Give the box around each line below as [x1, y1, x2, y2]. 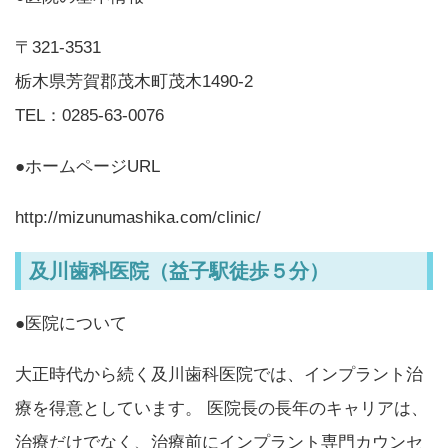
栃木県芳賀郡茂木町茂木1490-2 [15, 71, 253, 91]
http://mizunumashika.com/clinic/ [15, 207, 261, 227]
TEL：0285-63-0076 [15, 105, 164, 125]
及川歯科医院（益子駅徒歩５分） [29, 259, 329, 282]
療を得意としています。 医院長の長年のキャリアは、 [15, 398, 428, 418]
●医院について [15, 313, 127, 333]
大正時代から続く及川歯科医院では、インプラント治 [15, 364, 423, 384]
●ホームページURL [15, 156, 160, 176]
